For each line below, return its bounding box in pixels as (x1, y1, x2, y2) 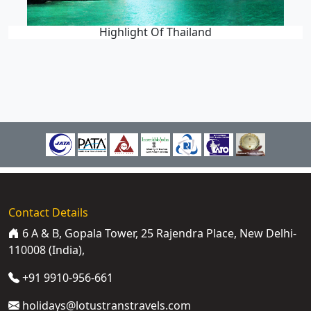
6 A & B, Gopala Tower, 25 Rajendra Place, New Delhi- (19, 226, 296, 242)
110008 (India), (8, 242, 85, 258)
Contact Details (8, 205, 88, 221)
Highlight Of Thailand (99, 24, 212, 40)
